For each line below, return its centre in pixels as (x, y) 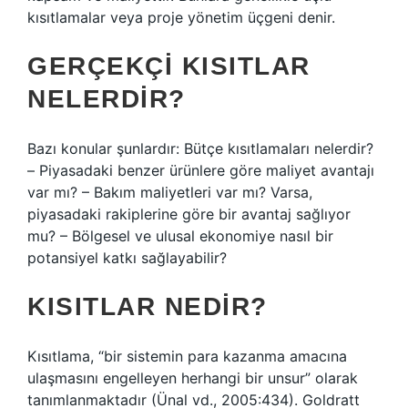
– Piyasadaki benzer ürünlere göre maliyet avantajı (201, 170)
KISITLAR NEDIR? (148, 306)
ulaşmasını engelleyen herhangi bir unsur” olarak (193, 378)
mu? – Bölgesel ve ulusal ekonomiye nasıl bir (180, 236)
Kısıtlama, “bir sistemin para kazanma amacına (187, 356)
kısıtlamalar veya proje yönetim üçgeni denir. (181, 17)
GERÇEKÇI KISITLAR (169, 66)
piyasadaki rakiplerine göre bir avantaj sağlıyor (189, 214)
